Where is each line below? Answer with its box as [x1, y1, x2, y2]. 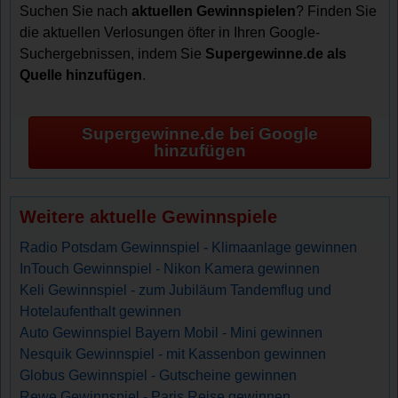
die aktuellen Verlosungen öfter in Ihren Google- [20, 24, 321, 40]
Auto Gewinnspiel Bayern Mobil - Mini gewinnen [20, 324, 323, 340]
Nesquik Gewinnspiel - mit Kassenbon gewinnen [20, 346, 327, 362]
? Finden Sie [296, 3, 378, 19]
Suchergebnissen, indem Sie [20, 45, 206, 61]
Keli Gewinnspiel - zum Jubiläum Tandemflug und [20, 282, 332, 298]
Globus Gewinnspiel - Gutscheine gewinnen [20, 367, 298, 383]
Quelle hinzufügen [20, 67, 143, 83]
